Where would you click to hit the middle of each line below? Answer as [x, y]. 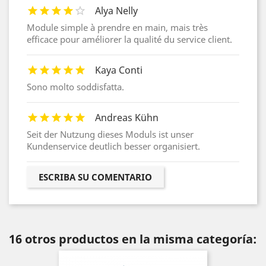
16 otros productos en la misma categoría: [133, 239]
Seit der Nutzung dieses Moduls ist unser [110, 134]
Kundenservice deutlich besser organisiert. [113, 146]
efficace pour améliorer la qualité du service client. [129, 39]
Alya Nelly [116, 11]
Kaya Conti [119, 70]
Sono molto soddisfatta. [75, 87]
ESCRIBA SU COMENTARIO [95, 177]
